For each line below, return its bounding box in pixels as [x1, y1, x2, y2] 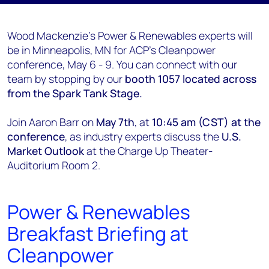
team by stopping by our [7, 71, 125, 86]
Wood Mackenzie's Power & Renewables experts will [7, 28, 253, 43]
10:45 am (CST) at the [150, 115, 261, 129]
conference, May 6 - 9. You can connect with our [7, 57, 237, 71]
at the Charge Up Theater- [84, 144, 213, 158]
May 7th [96, 115, 134, 129]
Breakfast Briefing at [7, 220, 189, 247]
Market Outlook [7, 144, 84, 158]
